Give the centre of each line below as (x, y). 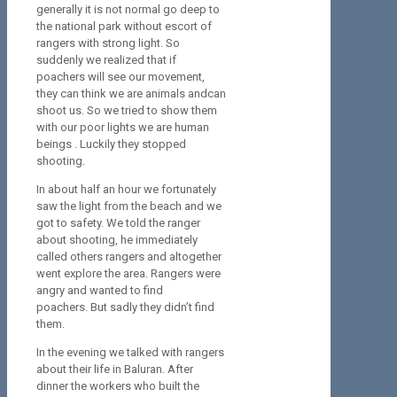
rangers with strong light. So (108, 43)
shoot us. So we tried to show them (127, 111)
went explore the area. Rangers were (128, 274)
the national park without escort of (124, 27)
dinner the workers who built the (118, 386)
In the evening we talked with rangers (130, 353)
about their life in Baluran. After (115, 370)
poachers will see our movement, (121, 77)
